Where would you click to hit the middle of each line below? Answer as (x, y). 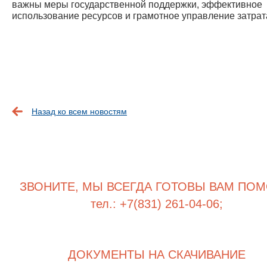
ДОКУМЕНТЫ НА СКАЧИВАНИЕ (157, 254)
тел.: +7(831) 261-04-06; (157, 204)
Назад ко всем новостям (79, 111)
